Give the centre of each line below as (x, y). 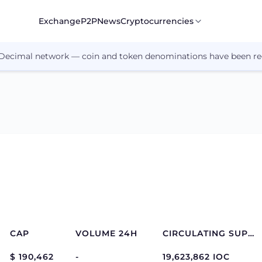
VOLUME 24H (106, 233)
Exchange (60, 21)
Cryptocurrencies (157, 21)
